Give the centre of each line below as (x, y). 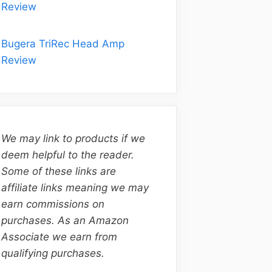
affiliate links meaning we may (75, 188)
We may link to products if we (73, 138)
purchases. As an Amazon (65, 220)
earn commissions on (53, 204)
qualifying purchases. (56, 253)
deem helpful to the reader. (68, 155)
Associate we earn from (59, 237)
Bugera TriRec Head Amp (63, 44)
